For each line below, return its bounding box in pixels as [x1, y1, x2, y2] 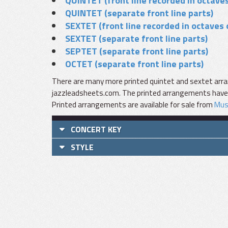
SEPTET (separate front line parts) [65, 44, 208, 58]
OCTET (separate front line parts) [65, 57, 204, 71]
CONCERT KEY [71, 123, 122, 135]
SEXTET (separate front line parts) [65, 32, 208, 45]
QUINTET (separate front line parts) [65, 6, 213, 20]
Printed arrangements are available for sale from [52, 99, 214, 110]
